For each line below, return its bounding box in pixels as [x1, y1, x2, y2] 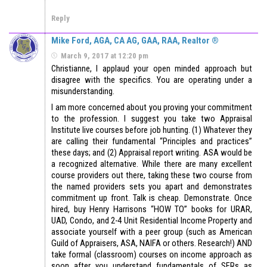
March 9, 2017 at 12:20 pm [61, 51, 148, 61]
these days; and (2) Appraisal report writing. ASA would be [51, 147, 252, 159]
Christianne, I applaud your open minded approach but [51, 63, 252, 74]
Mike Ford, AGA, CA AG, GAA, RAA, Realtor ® [51, 35, 219, 46]
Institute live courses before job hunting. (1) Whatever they [51, 125, 252, 136]
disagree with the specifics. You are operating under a [51, 74, 252, 86]
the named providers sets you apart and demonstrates [51, 181, 252, 193]
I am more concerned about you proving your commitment [51, 102, 252, 113]
